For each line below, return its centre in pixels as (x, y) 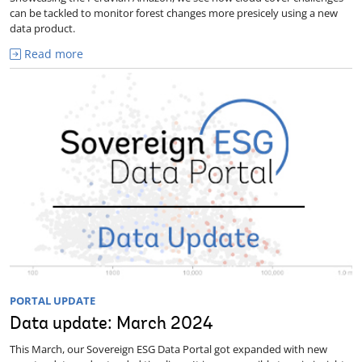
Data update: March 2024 (112, 324)
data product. (42, 29)
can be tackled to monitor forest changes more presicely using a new (174, 13)
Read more (52, 54)
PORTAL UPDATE (53, 300)
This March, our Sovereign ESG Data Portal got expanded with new (168, 349)
